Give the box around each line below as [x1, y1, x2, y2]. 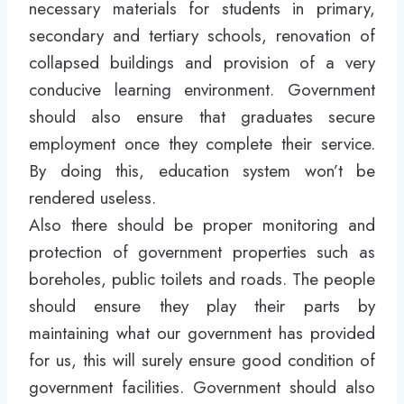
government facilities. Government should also [29, 375, 375, 399]
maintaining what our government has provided [29, 321, 375, 345]
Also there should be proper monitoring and [29, 213, 375, 237]
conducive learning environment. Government [29, 78, 375, 102]
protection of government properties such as [29, 240, 375, 264]
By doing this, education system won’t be [29, 159, 375, 183]
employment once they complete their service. [29, 132, 375, 156]
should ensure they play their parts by [29, 294, 375, 318]
